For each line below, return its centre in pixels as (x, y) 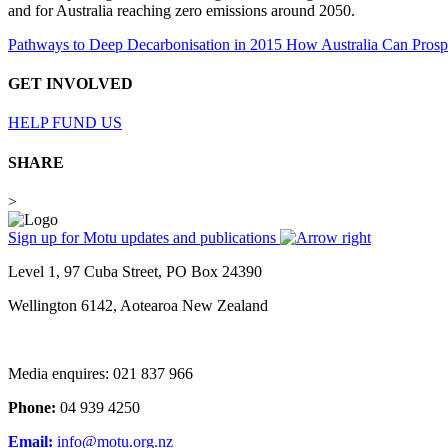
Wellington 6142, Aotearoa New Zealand (138, 305)
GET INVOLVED (70, 84)
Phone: (32, 407)
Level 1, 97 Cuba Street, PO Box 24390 (135, 271)
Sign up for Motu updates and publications (144, 237)
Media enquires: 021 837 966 (100, 373)
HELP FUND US (65, 123)
